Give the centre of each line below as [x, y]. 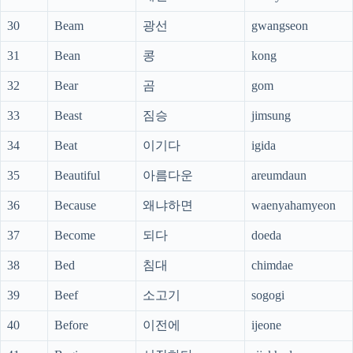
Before [71, 325]
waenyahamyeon [294, 206]
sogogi [268, 295]
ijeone [266, 325]
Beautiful [77, 176]
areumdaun [279, 176]
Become [75, 236]
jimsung [271, 116]
